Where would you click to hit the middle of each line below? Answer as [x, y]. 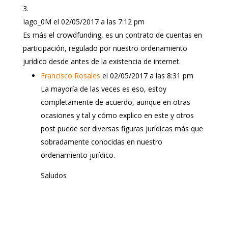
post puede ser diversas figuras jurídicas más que [122, 128]
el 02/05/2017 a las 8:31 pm [148, 75]
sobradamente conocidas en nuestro [101, 141]
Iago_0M [37, 21]
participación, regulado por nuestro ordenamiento [105, 48]
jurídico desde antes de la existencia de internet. [102, 61]
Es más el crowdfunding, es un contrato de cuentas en [112, 35]
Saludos [53, 175]
